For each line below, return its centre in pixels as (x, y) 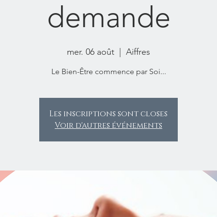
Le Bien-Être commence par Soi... (108, 71)
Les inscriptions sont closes (108, 114)
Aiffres (138, 52)
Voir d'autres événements (108, 125)
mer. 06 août (91, 52)
